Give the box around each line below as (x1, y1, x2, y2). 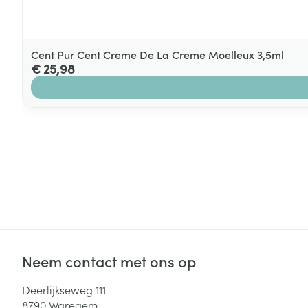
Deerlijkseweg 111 (22, 281, 106, 297)
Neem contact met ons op (22, 250, 196, 272)
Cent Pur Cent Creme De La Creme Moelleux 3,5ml (31, 46, 284, 62)
